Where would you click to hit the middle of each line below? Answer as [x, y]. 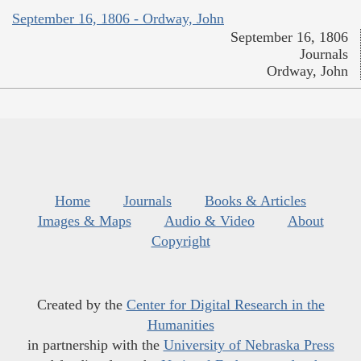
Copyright [180, 241]
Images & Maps [84, 220]
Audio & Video [209, 220]
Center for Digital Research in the [225, 304]
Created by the [81, 304]
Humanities [180, 324]
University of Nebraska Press [249, 344]
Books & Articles [255, 200]
